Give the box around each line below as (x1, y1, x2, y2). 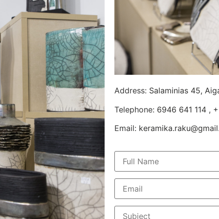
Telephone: (114, 104, 157, 114)
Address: (114, 86, 149, 96)
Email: (114, 123, 139, 133)
